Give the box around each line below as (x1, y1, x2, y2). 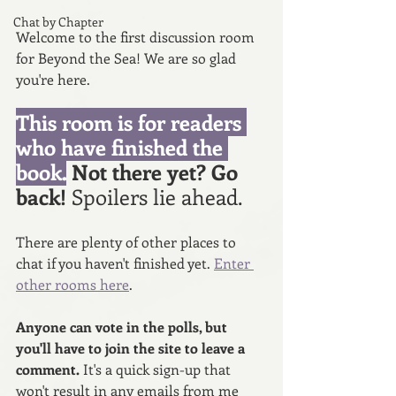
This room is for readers (16, 107, 247, 136)
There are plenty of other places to (16, 232, 240, 251)
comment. (16, 359, 83, 378)
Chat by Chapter (13, 12, 103, 30)
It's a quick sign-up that (83, 359, 234, 378)
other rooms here (16, 274, 129, 293)
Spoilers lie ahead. (72, 181, 247, 210)
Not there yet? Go (66, 156, 243, 186)
